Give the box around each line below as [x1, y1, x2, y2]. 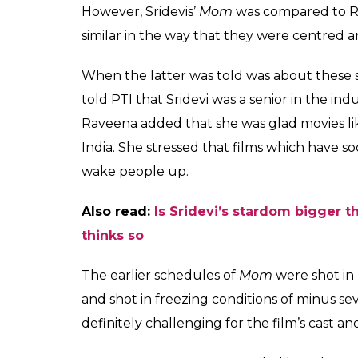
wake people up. [82, 163, 189, 179]
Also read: [82, 203, 154, 219]
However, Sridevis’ [82, 3, 199, 19]
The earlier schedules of [82, 267, 239, 283]
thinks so [82, 227, 144, 243]
